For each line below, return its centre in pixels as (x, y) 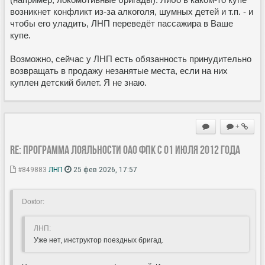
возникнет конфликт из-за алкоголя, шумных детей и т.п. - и (132, 11)
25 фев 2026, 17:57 (104, 169)
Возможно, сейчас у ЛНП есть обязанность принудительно (131, 59)
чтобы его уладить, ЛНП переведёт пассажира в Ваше (122, 23)
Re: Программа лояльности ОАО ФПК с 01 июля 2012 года (125, 149)
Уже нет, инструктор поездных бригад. (98, 240)
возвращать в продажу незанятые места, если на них (119, 70)
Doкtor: (33, 201)
